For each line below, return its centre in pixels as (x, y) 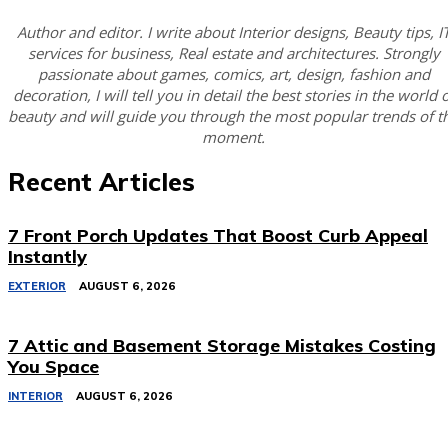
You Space (53, 366)
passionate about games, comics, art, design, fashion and (233, 74)
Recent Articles (101, 181)
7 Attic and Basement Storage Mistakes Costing (222, 345)
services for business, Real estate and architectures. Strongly (233, 53)
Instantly (47, 256)
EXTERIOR (37, 285)
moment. (234, 137)
